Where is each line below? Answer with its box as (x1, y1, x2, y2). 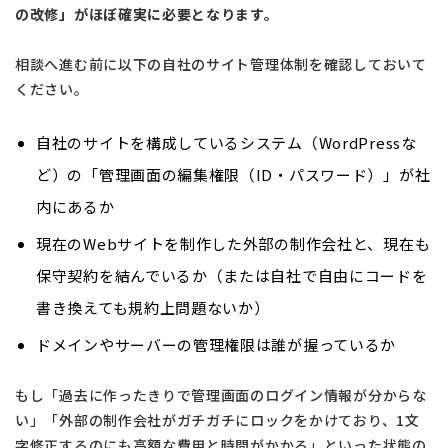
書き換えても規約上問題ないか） (36, 296, 270, 318)
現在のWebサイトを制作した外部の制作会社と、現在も (36, 232, 431, 254)
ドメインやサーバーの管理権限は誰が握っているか (36, 333, 397, 355)
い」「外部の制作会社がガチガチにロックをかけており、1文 (15, 410, 420, 431)
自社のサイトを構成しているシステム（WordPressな (36, 131, 417, 153)
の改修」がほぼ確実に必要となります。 (15, 3, 279, 24)
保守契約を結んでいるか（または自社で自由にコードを (36, 264, 428, 286)
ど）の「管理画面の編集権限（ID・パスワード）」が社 (36, 163, 431, 185)
